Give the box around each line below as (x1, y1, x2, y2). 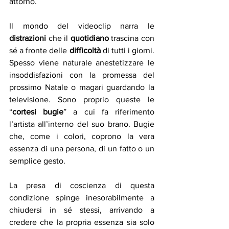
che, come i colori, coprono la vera (9, 132, 154, 141)
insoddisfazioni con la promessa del (9, 71, 154, 80)
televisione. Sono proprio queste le (9, 95, 154, 104)
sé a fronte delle (9, 46, 70, 55)
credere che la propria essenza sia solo (9, 218, 154, 227)
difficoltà (69, 46, 101, 55)
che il (46, 34, 71, 43)
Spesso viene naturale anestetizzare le (9, 58, 154, 67)
